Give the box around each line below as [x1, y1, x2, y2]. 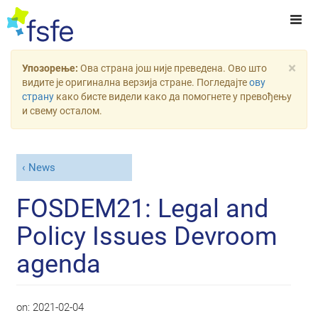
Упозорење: [22, 62, 80, 74]
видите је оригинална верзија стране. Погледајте [22, 77, 249, 88]
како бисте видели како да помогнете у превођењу [54, 91, 292, 102]
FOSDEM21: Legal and [16, 193, 269, 224]
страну [22, 91, 54, 102]
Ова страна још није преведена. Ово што [80, 62, 267, 74]
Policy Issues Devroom [16, 221, 278, 251]
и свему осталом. [22, 105, 102, 116]
